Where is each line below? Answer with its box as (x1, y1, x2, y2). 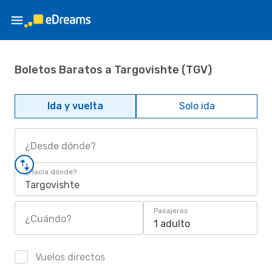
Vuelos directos (33, 251, 105, 263)
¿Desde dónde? (25, 140, 96, 152)
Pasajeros (154, 206, 188, 215)
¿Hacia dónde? (25, 168, 76, 176)
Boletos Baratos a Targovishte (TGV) (15, 63, 212, 76)
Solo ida (178, 100, 215, 112)
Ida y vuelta (47, 100, 103, 112)
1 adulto (154, 218, 190, 229)
